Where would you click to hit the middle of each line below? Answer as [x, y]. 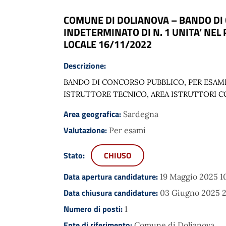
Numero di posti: [94, 209]
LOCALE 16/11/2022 [108, 44]
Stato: [75, 155]
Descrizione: [85, 65]
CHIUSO [118, 155]
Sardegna [141, 114]
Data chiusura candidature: [112, 192]
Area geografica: [93, 114]
